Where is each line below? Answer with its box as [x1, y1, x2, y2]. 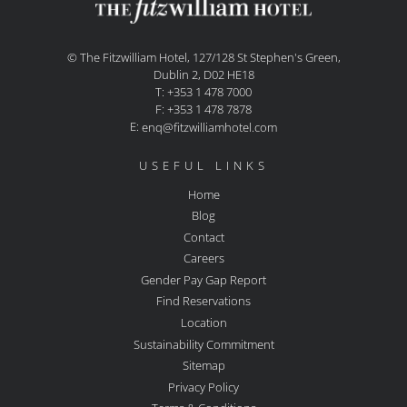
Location [180, 313, 227, 331]
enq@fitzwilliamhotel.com [142, 118, 277, 135]
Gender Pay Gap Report [141, 271, 266, 288]
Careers [183, 249, 224, 266]
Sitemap [182, 356, 225, 373]
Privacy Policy [168, 378, 239, 395]
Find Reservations [156, 293, 251, 310]
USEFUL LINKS [138, 156, 269, 174]
